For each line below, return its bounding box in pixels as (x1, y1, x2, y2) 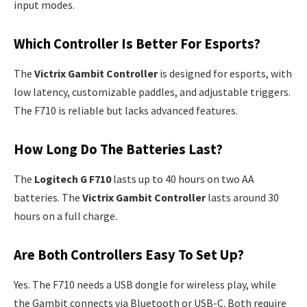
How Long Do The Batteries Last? (14, 140, 223, 158)
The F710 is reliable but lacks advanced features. (14, 103, 238, 118)
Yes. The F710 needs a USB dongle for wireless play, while (14, 278, 276, 292)
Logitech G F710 (34, 172, 111, 186)
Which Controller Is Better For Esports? (14, 35, 260, 53)
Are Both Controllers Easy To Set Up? (14, 246, 244, 264)
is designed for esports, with (158, 66, 292, 81)
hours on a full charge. (14, 209, 117, 223)
